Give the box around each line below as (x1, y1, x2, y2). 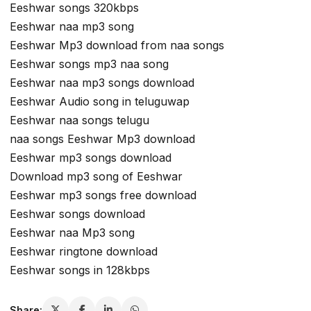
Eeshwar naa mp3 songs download (10, 76, 194, 90)
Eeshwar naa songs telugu (10, 113, 149, 128)
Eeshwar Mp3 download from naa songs (10, 38, 224, 53)
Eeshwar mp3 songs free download (10, 188, 196, 203)
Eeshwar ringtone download (10, 244, 158, 259)
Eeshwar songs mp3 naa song (10, 57, 169, 72)
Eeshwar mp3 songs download (10, 151, 171, 165)
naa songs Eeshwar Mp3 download (10, 132, 195, 146)
